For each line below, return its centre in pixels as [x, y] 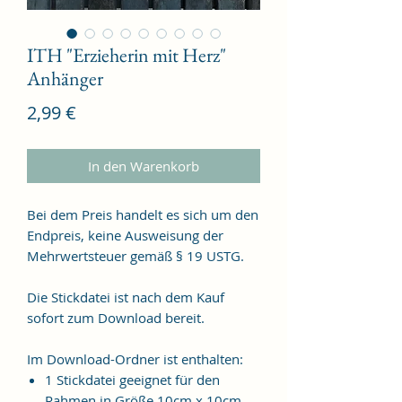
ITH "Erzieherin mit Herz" [127, 55]
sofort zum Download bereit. [116, 317]
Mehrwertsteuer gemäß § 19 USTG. [135, 255]
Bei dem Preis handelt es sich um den [143, 214]
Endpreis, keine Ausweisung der [125, 235]
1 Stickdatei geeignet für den [132, 379]
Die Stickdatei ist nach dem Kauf [126, 297]
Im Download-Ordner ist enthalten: [135, 358]
